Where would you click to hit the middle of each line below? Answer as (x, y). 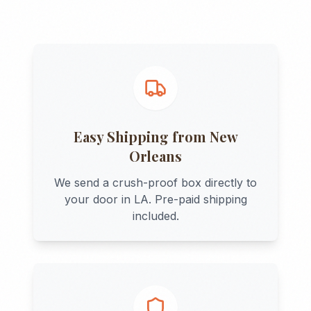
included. (155, 216)
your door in (99, 199)
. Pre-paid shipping (197, 199)
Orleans (155, 156)
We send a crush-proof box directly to (155, 183)
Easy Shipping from (141, 136)
